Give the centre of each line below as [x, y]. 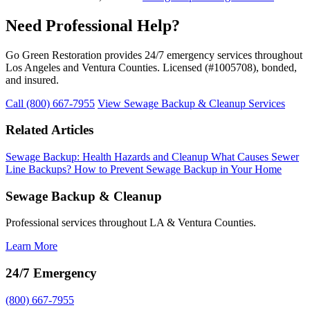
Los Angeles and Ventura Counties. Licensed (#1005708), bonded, [151, 67]
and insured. [32, 80]
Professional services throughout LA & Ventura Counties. [131, 223]
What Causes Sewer [255, 156]
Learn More [31, 246]
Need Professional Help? [93, 25]
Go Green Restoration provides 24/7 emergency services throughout [154, 55]
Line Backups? [40, 169]
